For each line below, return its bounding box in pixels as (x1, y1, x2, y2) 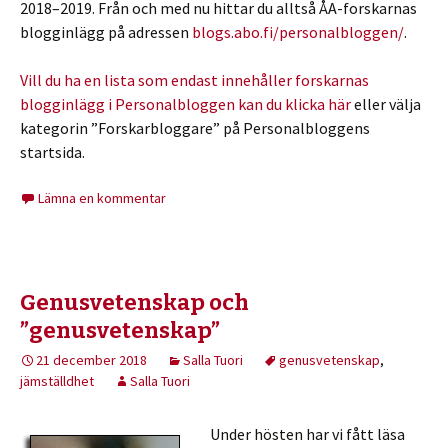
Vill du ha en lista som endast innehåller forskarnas (20, 70, 369, 90)
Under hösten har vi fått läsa (210, 424, 405, 444)
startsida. (20, 142, 85, 162)
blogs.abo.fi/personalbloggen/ (192, 22, 404, 42)
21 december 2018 (36, 351, 147, 369)
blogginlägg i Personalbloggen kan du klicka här (20, 94, 354, 114)
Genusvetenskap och (20, 289, 249, 316)
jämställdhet (20, 372, 94, 390)
